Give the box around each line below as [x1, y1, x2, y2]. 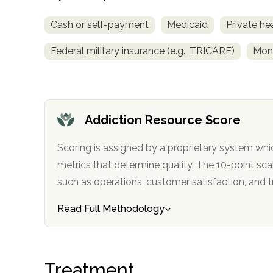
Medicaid [167, 18, 208, 30]
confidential [18, 107, 78, 119]
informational [18, 244, 87, 255]
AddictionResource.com [18, 193, 140, 204]
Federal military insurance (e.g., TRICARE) [51, 44, 235, 57]
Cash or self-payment [51, 18, 149, 30]
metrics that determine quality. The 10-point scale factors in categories [57, 158, 114, 171]
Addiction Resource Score [85, 112, 241, 127]
